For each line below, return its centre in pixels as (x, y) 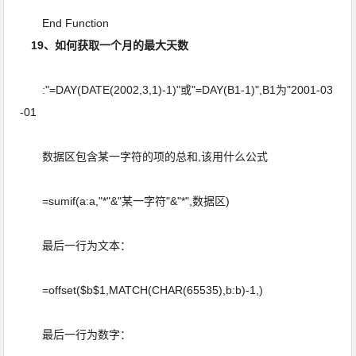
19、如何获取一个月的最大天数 (112, 45)
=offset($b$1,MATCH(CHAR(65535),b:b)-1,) (143, 290)
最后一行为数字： (77, 335)
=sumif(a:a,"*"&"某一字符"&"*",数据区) (127, 201)
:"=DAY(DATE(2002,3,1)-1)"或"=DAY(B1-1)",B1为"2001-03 (177, 90)
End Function (66, 23)
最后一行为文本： (77, 246)
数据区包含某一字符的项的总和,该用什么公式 (146, 157)
